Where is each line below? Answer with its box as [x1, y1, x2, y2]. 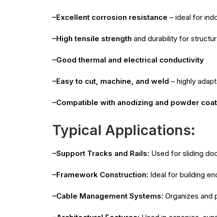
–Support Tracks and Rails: [52, 149, 149, 158]
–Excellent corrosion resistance [52, 13, 168, 22]
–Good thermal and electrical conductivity [52, 55, 204, 64]
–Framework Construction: [52, 170, 148, 179]
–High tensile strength [52, 34, 132, 43]
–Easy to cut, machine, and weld [52, 77, 169, 86]
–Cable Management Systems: [52, 191, 163, 201]
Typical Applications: [52, 122, 195, 139]
